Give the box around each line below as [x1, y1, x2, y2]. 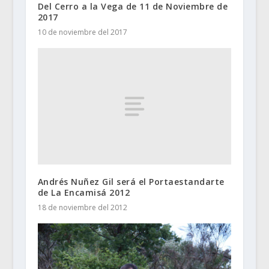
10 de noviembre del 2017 [37, 27, 127, 38]
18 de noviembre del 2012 [37, 202, 127, 213]
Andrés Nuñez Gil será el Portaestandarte [37, 175, 225, 187]
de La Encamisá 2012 [37, 186, 130, 198]
